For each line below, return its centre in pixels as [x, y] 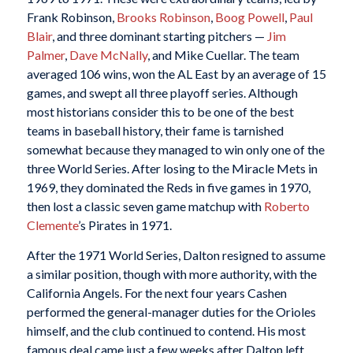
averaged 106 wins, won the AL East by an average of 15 [176, 74]
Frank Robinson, [71, 17]
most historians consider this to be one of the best [160, 112]
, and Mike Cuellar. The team [223, 55]
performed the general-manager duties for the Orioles [171, 312]
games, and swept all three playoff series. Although [162, 93]
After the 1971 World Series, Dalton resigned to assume [176, 255]
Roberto [286, 206]
